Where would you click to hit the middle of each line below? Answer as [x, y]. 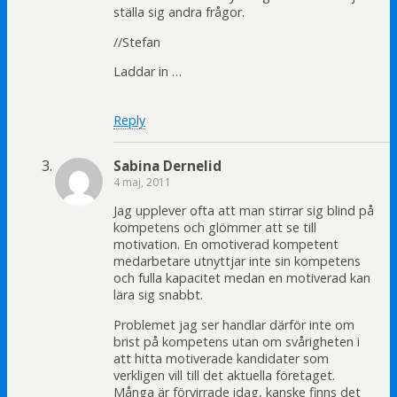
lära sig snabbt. [158, 295]
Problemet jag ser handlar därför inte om [234, 324]
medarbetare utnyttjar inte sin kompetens [237, 261]
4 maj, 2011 [142, 182]
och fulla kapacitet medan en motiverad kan [242, 278]
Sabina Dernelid [167, 165]
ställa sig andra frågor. [179, 12]
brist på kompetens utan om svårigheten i [237, 341]
